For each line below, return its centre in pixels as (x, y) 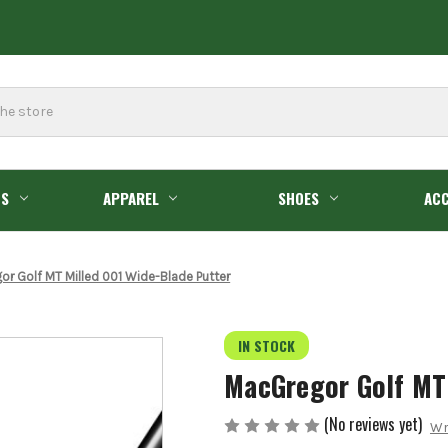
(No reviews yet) (373, 423)
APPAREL (130, 197)
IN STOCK (266, 345)
